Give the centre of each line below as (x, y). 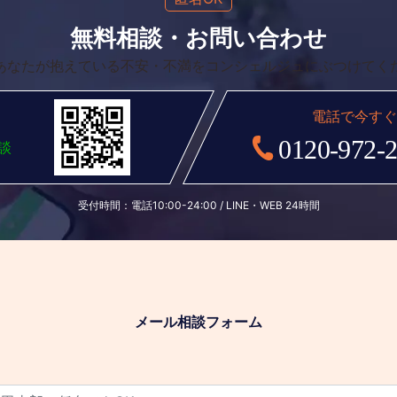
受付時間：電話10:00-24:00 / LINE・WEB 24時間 (198, 205)
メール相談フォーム (198, 322)
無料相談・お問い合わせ (198, 38)
